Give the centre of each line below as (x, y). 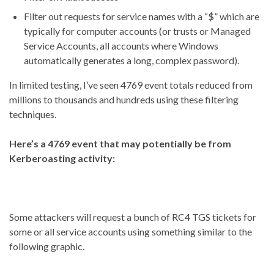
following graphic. (47, 246)
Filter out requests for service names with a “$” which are (142, 17)
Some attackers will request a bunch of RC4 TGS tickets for (133, 217)
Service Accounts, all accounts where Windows (121, 46)
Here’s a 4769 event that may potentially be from (120, 144)
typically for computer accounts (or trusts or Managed (137, 31)
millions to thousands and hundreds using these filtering (124, 100)
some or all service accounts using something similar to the (131, 232)
